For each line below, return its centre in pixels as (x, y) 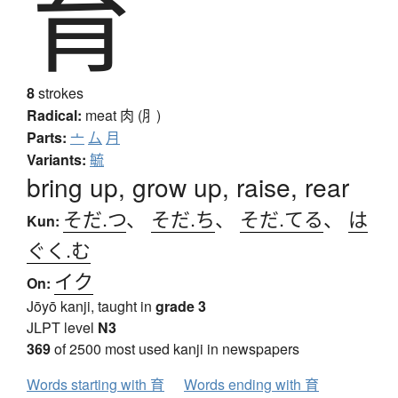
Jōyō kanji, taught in (91, 306)
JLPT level (62, 328)
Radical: (54, 115)
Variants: (56, 160)
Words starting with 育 (96, 385)
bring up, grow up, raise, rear (188, 187)
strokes (59, 93)
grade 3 (181, 306)
